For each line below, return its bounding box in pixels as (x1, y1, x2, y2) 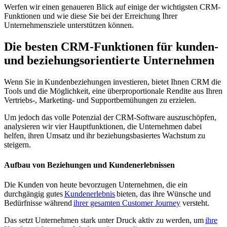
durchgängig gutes (4, 189, 64, 198)
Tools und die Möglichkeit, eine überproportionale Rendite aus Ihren (4, 87, 222, 96)
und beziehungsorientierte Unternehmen (4, 54, 214, 67)
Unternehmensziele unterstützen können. (4, 21, 134, 30)
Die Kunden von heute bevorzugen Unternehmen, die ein (4, 180, 187, 189)
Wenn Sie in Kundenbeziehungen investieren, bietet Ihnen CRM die (4, 78, 221, 87)
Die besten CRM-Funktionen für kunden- (4, 40, 218, 54)
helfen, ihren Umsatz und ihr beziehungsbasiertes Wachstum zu (4, 131, 205, 140)
